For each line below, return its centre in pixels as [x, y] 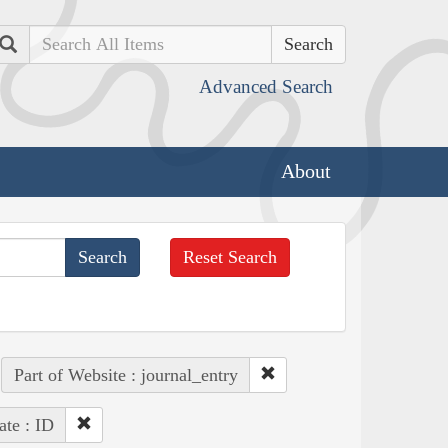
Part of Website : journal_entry [125, 374]
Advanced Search [266, 86]
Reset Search [230, 256]
